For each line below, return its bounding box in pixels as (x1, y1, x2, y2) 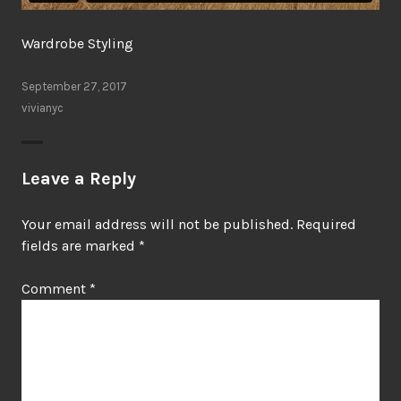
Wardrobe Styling (21, 34, 133, 52)
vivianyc (21, 100, 64, 115)
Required (296, 215, 356, 233)
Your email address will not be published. (21, 215, 293, 233)
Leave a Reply (21, 167, 136, 189)
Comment (21, 279, 90, 297)
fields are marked (21, 236, 139, 254)
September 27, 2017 (21, 79, 127, 93)
